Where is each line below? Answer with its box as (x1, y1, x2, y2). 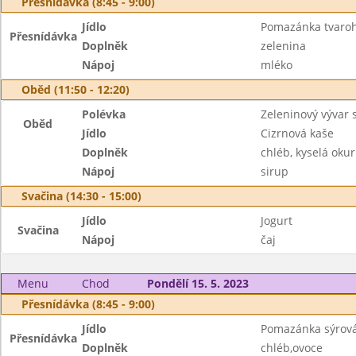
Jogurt (260, 213, 292, 228)
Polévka (82, 106, 126, 122)
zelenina (260, 38, 306, 53)
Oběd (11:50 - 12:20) (21, 82, 130, 97)
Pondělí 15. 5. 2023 (146, 276, 249, 291)
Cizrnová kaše (260, 126, 334, 141)
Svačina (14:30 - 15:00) (21, 188, 141, 203)
